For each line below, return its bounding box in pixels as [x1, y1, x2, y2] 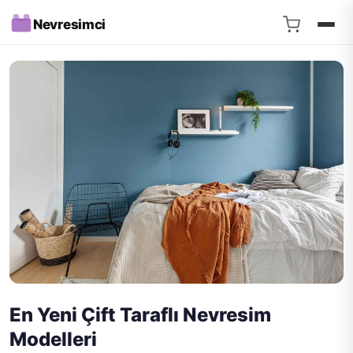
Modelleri [9, 327, 97, 351]
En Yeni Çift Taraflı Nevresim [9, 303, 271, 326]
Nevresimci [33, 16, 106, 32]
